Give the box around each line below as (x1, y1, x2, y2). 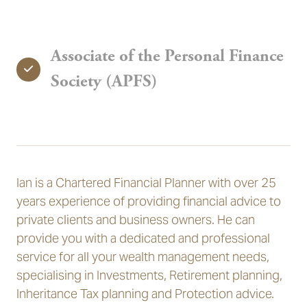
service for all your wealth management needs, (16, 249, 269, 265)
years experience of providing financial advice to (16, 193, 281, 209)
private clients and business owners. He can (16, 212, 255, 228)
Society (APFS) (51, 71, 158, 92)
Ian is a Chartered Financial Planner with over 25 (16, 175, 276, 191)
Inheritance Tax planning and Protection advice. (16, 286, 274, 302)
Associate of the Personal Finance (51, 46, 284, 66)
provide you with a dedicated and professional (16, 230, 270, 246)
